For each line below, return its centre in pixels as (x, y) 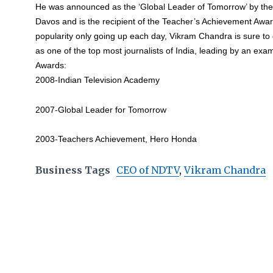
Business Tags (73, 170)
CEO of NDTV (148, 170)
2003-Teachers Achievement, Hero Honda (116, 139)
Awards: (51, 65)
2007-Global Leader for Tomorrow (101, 109)
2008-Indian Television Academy (98, 80)
